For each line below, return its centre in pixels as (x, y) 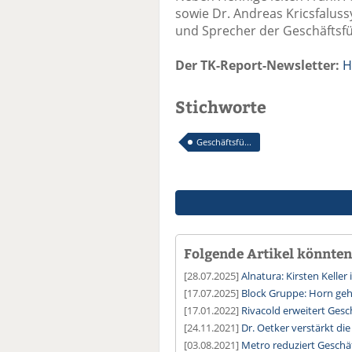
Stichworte (221, 107)
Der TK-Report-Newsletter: (257, 66)
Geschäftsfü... (224, 142)
